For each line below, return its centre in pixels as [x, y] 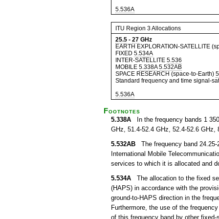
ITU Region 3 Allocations [148, 28]
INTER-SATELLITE [141, 60]
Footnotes [122, 111]
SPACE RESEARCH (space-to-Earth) [165, 74]
